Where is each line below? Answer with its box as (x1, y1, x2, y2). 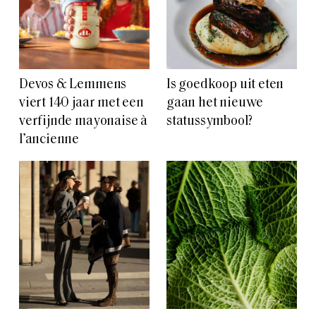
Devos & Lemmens (19, 78, 127, 92)
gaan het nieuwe (166, 97, 264, 111)
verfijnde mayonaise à (19, 115, 148, 129)
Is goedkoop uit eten (166, 78, 284, 92)
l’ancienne (19, 133, 80, 147)
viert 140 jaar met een (19, 97, 144, 111)
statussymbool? (166, 115, 253, 129)
